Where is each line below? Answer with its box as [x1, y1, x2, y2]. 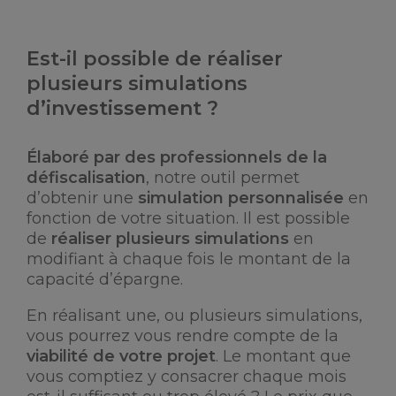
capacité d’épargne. [27, 270, 183, 289]
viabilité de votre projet [27, 346, 216, 366]
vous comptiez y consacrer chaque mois [27, 367, 346, 386]
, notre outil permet [146, 168, 300, 187]
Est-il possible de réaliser [27, 47, 283, 71]
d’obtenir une [27, 188, 138, 208]
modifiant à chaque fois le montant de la [27, 249, 351, 269]
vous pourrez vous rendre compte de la [27, 326, 339, 346]
